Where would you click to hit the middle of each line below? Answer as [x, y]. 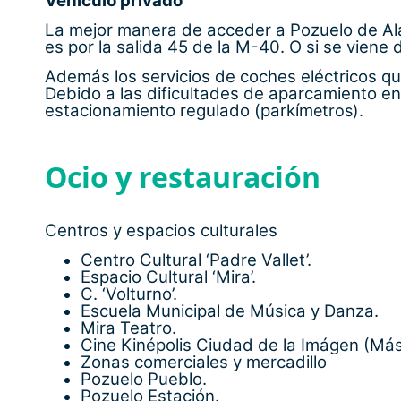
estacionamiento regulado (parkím [179, 111]
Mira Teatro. [128, 328]
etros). [338, 111]
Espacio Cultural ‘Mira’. [168, 277]
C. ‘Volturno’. [129, 294]
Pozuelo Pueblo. [144, 380]
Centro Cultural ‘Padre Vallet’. [196, 260]
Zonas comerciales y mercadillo [204, 363]
